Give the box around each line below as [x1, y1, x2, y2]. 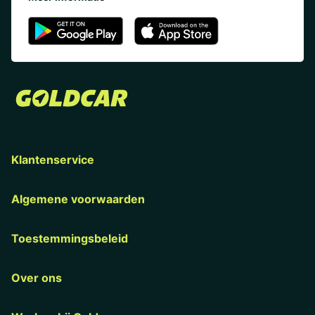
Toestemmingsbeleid [11, 231, 128, 245]
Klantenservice [11, 152, 94, 167]
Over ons [11, 270, 62, 285]
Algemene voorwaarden [11, 191, 145, 206]
